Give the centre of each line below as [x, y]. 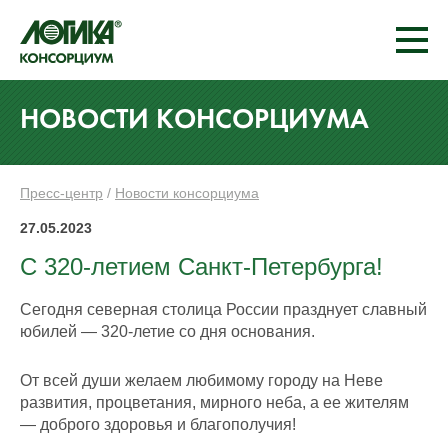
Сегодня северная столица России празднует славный [223, 309]
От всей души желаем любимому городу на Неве [201, 380]
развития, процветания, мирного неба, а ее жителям [214, 402]
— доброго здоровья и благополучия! [158, 424]
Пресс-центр [61, 193]
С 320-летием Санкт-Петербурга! [201, 266]
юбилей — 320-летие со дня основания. [167, 331]
